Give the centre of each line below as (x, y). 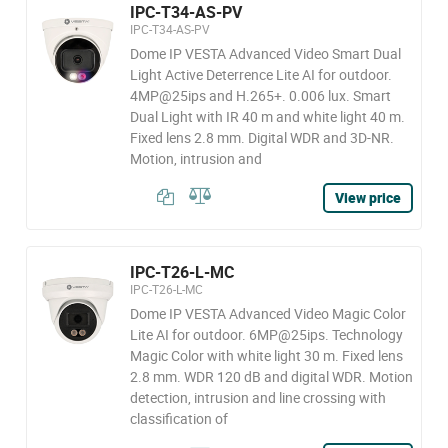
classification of (178, 418)
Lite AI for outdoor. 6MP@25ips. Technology (266, 334)
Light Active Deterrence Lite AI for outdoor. (260, 74)
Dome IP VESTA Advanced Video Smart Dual (265, 53)
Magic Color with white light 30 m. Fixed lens (266, 355)
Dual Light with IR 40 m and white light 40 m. (267, 116)
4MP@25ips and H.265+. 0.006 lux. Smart (260, 95)
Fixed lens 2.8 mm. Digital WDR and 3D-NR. (261, 137)
